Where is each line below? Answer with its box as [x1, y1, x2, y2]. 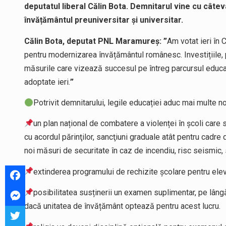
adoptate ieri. [24, 77, 70, 87]
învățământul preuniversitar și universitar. [24, 15, 183, 25]
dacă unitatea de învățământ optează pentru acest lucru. [24, 201, 220, 211]
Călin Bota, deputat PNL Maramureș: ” [24, 36, 167, 46]
